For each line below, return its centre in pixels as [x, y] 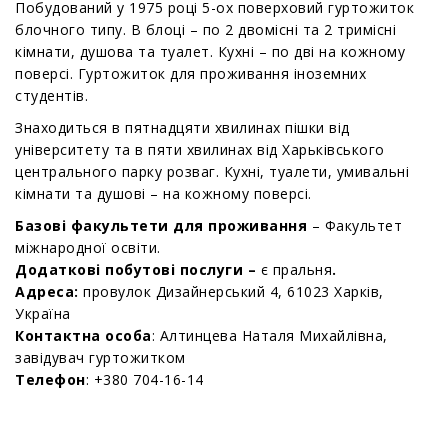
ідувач [62, 357]
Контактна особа [83, 335]
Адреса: [49, 291]
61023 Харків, [335, 291]
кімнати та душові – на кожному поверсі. [163, 193]
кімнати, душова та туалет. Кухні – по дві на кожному [210, 51]
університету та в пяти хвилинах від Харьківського [200, 149]
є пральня [296, 269]
